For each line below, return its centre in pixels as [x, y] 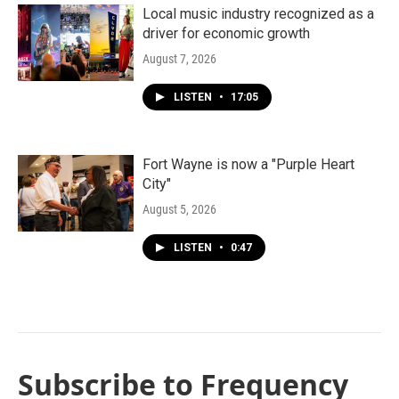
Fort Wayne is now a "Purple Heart [248, 164]
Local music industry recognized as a [258, 14]
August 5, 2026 [179, 209]
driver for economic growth [226, 33]
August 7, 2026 [179, 59]
